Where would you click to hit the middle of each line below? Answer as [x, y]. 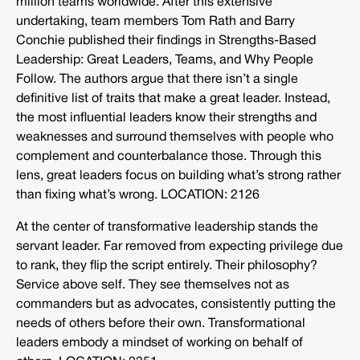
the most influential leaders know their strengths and [166, 119]
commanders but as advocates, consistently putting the [176, 305]
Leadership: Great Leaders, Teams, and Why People [165, 61]
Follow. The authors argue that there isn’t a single [157, 80]
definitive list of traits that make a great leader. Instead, [173, 99]
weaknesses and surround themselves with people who [175, 138]
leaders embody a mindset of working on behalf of [160, 344]
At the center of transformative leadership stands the [167, 228]
